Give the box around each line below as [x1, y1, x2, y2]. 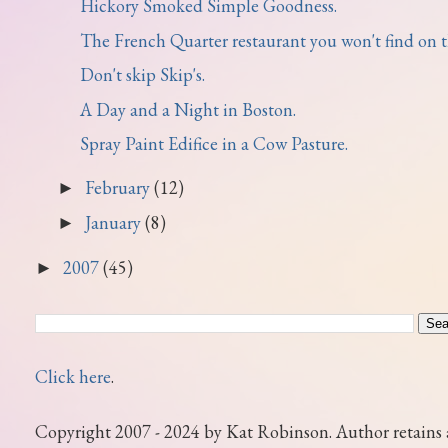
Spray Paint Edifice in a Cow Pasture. [79, 132, 348, 155]
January [84, 211, 145, 234]
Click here [35, 365, 111, 388]
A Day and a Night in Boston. [79, 97, 296, 121]
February [84, 175, 154, 199]
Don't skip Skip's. [79, 63, 205, 86]
